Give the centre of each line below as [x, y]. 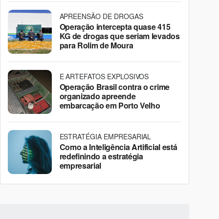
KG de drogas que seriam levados [120, 36]
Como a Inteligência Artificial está [118, 147]
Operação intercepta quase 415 [115, 26]
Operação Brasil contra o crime [114, 87]
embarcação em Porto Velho [110, 105]
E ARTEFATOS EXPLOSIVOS [104, 76]
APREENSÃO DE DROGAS [101, 16]
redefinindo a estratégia [101, 156]
